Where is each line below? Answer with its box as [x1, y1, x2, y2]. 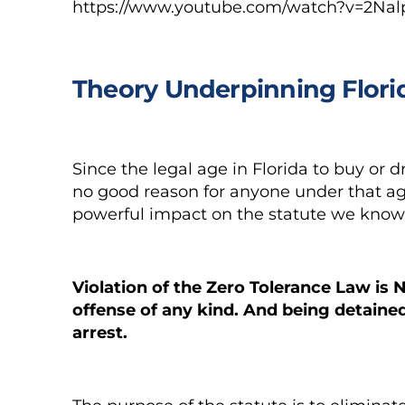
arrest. [72, 323, 127, 344]
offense [72, 300, 136, 321]
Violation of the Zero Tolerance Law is [72, 278, 393, 298]
